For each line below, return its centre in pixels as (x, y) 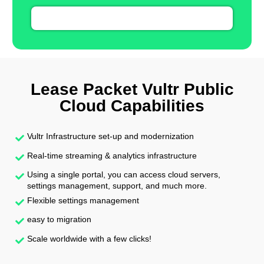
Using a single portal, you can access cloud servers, (124, 175)
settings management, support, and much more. (117, 186)
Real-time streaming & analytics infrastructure (112, 155)
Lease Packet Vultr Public (132, 90)
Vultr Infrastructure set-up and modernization (110, 136)
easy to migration (59, 220)
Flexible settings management (83, 200)
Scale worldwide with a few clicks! (89, 238)
